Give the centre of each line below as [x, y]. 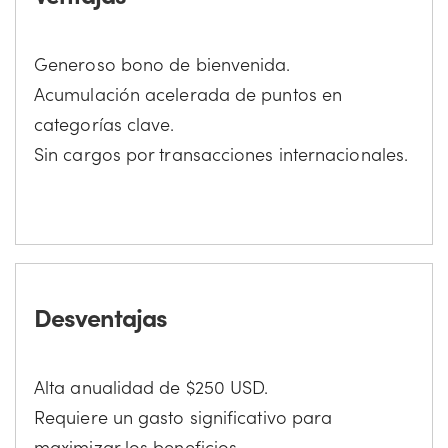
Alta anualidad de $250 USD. [151, 386]
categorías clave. [104, 123]
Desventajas [100, 316]
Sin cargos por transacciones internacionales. [221, 153]
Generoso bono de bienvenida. [162, 63]
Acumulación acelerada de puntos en [188, 93]
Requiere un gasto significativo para [183, 416]
